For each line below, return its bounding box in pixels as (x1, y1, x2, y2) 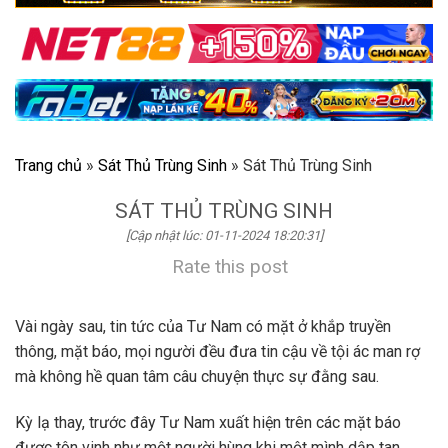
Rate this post (172, 255, 288, 279)
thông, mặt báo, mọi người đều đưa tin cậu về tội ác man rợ (15, 342, 420, 362)
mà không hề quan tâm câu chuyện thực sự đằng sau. (15, 367, 379, 387)
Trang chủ (15, 156, 82, 176)
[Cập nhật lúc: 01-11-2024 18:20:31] (125, 228, 323, 244)
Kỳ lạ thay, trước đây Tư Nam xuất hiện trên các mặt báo (15, 413, 401, 433)
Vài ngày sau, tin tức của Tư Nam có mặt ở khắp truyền (15, 317, 391, 337)
